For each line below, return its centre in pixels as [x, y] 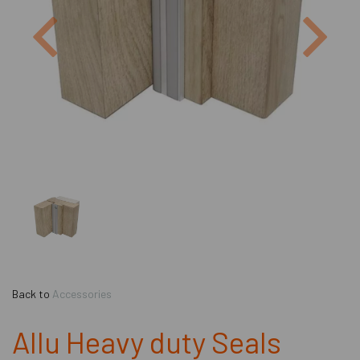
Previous [87, 14]
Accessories [82, 293]
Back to [31, 293]
